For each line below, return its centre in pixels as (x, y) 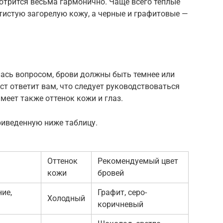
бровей (111, 173)
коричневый (120, 204)
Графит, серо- (122, 192)
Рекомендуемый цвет (138, 161)
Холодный (66, 198)
